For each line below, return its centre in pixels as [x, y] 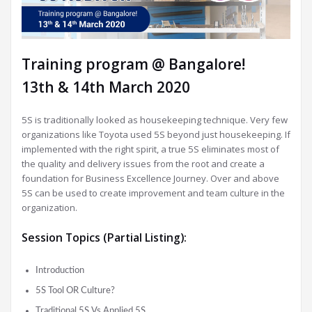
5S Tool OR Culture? [75, 290]
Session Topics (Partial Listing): [104, 237]
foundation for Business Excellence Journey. [115, 178]
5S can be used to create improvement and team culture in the [153, 193]
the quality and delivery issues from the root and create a [143, 163]
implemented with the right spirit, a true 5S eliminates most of [150, 149]
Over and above [244, 178]
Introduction [60, 270]
